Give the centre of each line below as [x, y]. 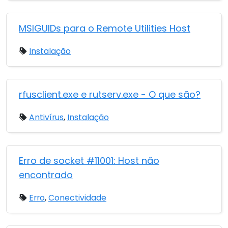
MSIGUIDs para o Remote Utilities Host [105, 28]
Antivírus [46, 117]
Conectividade [77, 198]
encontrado [46, 175]
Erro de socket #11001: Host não [89, 161]
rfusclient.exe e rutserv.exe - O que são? [110, 94]
